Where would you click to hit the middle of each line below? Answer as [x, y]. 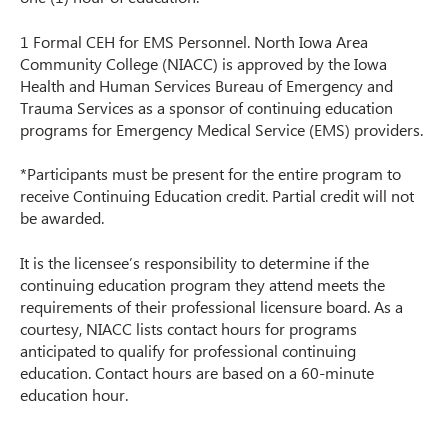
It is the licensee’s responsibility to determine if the [194, 262]
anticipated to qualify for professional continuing [188, 350]
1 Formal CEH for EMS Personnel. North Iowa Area [194, 41]
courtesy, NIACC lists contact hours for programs [188, 328]
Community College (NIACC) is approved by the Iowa [203, 63]
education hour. [74, 394]
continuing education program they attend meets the [202, 284]
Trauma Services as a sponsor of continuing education [206, 107]
